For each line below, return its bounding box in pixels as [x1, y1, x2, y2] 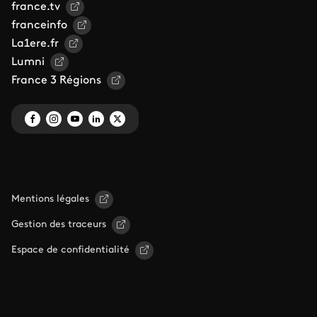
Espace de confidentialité [11, 245, 129, 256]
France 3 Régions [11, 75, 101, 87]
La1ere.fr [11, 38, 59, 50]
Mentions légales [11, 194, 89, 205]
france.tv [11, 1, 60, 13]
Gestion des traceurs [11, 219, 106, 231]
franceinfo [11, 20, 67, 32]
